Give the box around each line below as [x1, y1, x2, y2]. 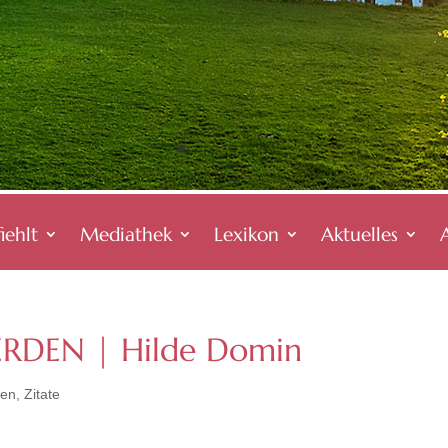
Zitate [24, 386, 60, 402]
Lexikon [213, 222, 279, 246]
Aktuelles [320, 222, 398, 246]
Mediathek [79, 222, 172, 246]
